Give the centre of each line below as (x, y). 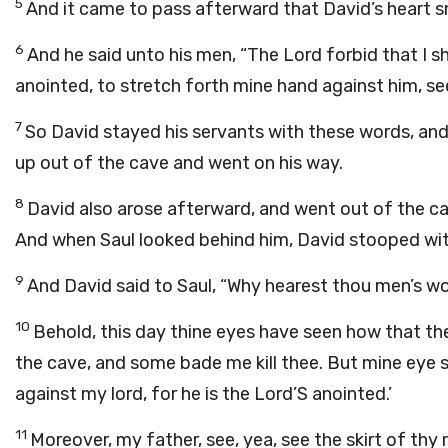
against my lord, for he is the (134, 394)
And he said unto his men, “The (155, 55)
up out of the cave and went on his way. (179, 163)
